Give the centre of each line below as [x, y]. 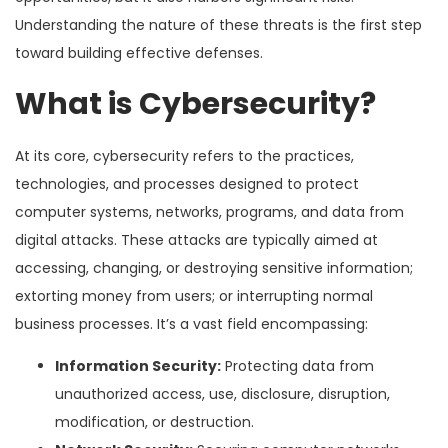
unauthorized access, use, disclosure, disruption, [222, 393]
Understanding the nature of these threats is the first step [218, 24]
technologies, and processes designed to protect [187, 183]
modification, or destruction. [154, 421]
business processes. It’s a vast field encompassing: [191, 323]
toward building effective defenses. [139, 52]
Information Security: [138, 365]
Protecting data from [297, 365]
